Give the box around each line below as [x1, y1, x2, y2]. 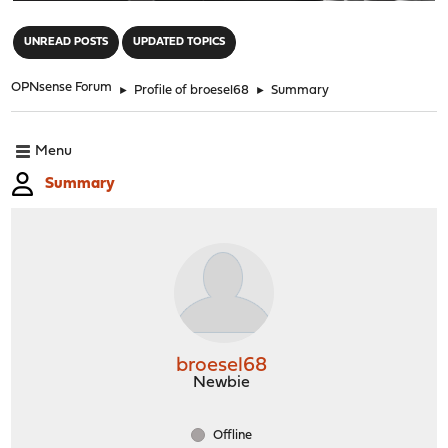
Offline [210, 428, 252, 442]
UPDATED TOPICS [133, 36, 226, 48]
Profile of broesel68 [134, 83, 250, 97]
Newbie [193, 374, 250, 391]
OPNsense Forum [11, 80, 113, 94]
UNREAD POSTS [24, 36, 109, 48]
